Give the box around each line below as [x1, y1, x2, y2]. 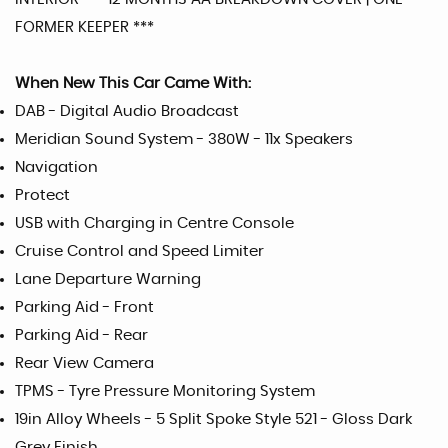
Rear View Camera [15, 356, 154, 371]
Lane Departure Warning [15, 272, 201, 287]
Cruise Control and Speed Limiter [15, 244, 264, 259]
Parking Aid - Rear [15, 328, 148, 343]
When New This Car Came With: [15, 76, 251, 91]
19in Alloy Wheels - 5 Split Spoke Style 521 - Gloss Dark [15, 412, 412, 427]
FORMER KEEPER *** [15, 20, 154, 35]
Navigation [15, 160, 98, 175]
